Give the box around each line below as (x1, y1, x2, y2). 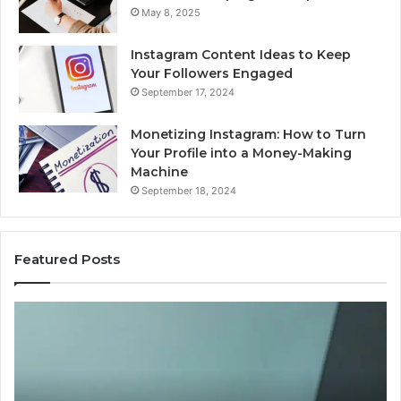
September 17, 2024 (141, 86, 235, 99)
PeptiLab (41, 321, 90, 337)
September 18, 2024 (141, 184, 236, 198)
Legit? (41, 340, 76, 355)
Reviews (41, 378, 89, 393)
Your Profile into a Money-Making (131, 145, 352, 162)
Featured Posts (14, 251, 120, 269)
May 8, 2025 (141, 6, 200, 20)
